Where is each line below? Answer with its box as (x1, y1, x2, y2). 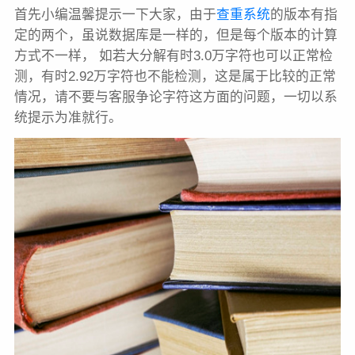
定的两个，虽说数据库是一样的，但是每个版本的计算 (13, 28, 338, 44)
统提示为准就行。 (13, 110, 122, 126)
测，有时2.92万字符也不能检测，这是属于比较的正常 (13, 69, 336, 85)
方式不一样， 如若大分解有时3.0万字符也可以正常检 (13, 48, 333, 64)
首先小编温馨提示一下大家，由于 (13, 7, 216, 23)
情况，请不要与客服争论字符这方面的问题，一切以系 (13, 90, 338, 105)
